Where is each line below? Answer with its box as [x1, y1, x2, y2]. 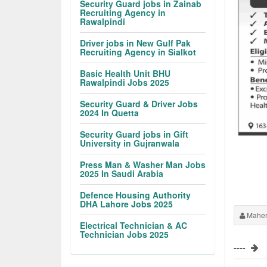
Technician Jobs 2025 [80, 228, 169, 240]
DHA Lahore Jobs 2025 [80, 198, 173, 210]
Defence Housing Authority [80, 189, 191, 201]
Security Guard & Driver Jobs [80, 98, 198, 110]
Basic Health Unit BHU [80, 67, 171, 79]
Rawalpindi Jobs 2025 [80, 76, 170, 88]
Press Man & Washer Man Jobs [80, 159, 206, 170]
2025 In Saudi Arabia [80, 167, 164, 179]
